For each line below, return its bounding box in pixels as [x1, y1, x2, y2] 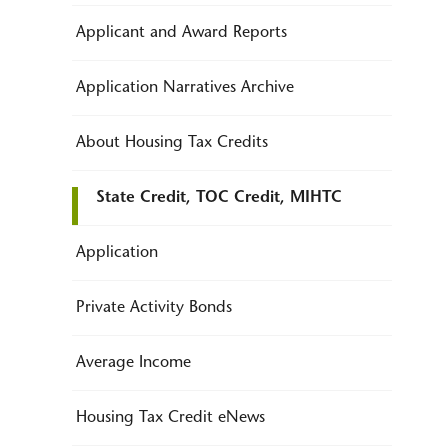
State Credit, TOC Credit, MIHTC [96, 190, 342, 206]
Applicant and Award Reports [76, 25, 287, 41]
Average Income [76, 355, 191, 371]
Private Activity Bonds [76, 300, 232, 316]
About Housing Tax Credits [76, 135, 268, 151]
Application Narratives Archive [76, 80, 294, 96]
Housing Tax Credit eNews [76, 410, 265, 426]
